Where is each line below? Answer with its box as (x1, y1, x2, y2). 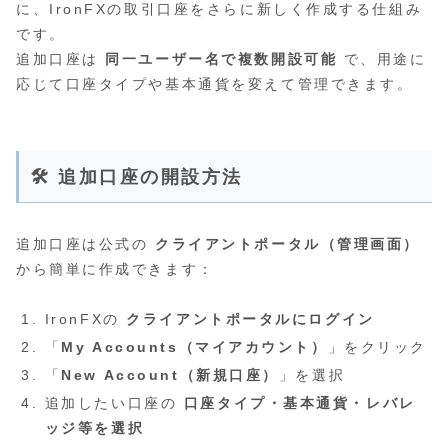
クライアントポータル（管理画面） (155, 236, 421, 253)
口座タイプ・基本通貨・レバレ (183, 394, 416, 411)
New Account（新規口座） (61, 367, 279, 384)
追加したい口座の (44, 394, 184, 411)
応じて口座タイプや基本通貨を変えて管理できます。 (16, 76, 414, 93)
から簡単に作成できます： (16, 261, 215, 278)
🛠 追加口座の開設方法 (30, 167, 243, 188)
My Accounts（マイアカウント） (61, 339, 328, 356)
